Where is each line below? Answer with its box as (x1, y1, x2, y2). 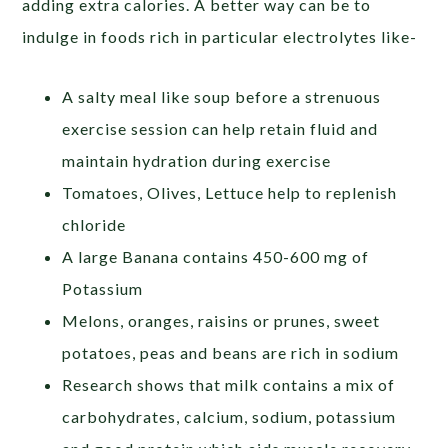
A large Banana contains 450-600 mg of (62, 247, 370, 267)
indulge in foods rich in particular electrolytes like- (22, 27, 418, 47)
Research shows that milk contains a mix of (62, 375, 396, 395)
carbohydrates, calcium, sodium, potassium (62, 407, 397, 427)
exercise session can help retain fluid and (62, 119, 379, 139)
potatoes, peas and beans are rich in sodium (62, 343, 400, 363)
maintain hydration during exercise (62, 151, 332, 171)
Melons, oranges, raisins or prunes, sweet (62, 311, 381, 331)
